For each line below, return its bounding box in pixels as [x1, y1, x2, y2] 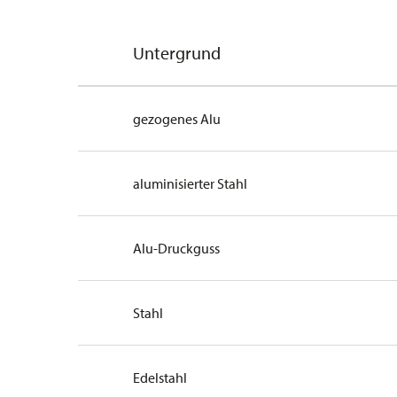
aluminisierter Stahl [133, 175, 248, 193]
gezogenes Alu [133, 110, 222, 128]
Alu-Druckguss [133, 239, 221, 258]
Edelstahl [133, 369, 188, 387]
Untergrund [133, 42, 222, 65]
